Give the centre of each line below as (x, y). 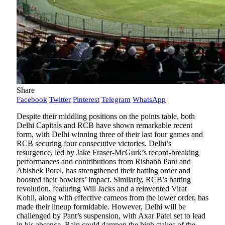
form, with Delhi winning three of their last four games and (110, 135)
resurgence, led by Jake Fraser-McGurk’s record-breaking (108, 153)
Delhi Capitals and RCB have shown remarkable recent (104, 126)
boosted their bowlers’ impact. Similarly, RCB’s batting (104, 180)
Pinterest (86, 100)
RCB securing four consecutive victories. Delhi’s (94, 144)
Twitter (60, 100)
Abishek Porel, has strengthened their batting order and (103, 171)
